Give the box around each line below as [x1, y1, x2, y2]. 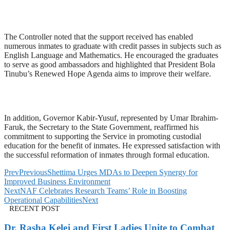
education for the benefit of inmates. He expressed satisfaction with [4, 141, 220, 150]
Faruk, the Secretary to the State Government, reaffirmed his [4, 123, 199, 131]
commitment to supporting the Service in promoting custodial [4, 132, 201, 141]
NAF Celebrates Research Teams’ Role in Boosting [20, 186, 187, 195]
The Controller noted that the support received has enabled [4, 32, 193, 41]
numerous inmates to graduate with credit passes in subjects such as [4, 42, 221, 50]
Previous [19, 168, 47, 177]
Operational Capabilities [4, 196, 82, 204]
